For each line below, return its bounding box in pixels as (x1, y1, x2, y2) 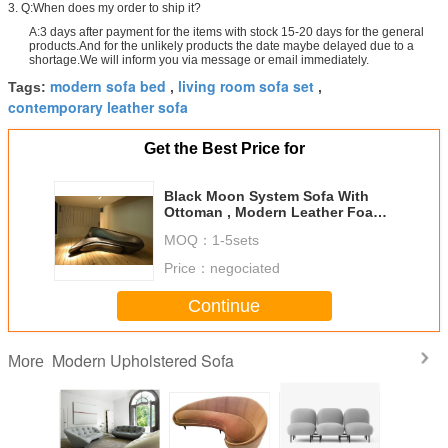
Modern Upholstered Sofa (52, 349, 234, 373)
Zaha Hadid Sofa (164, 220, 277, 237)
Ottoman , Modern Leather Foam (164, 204, 235, 221)
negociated (210, 260, 280, 277)
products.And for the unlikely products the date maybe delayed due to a (29, 39, 414, 54)
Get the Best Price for (143, 140, 305, 158)
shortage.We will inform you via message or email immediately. (29, 53, 369, 68)
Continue (188, 295, 260, 316)
